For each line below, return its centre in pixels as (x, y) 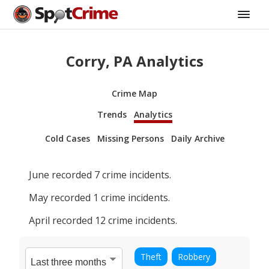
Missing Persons (130, 138)
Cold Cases (67, 138)
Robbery (194, 256)
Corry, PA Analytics (134, 61)
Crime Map (134, 93)
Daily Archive (198, 138)
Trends (112, 114)
